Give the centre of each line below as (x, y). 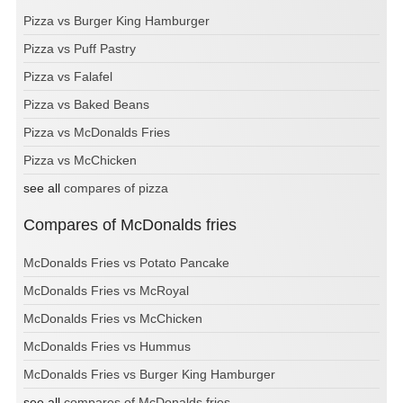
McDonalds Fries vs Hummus (107, 347)
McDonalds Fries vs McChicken (113, 319)
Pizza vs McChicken (80, 161)
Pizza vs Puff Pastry (80, 49)
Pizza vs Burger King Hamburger (116, 21)
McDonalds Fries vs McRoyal (106, 291)
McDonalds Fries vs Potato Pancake (126, 263)
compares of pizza (116, 188)
